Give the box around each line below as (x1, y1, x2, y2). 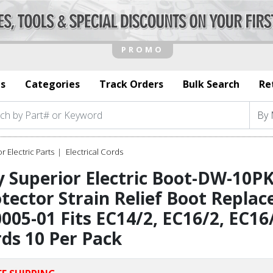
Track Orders (99, 77, 163, 91)
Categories (25, 77, 80, 91)
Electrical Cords (66, 146, 123, 157)
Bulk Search (183, 77, 239, 91)
